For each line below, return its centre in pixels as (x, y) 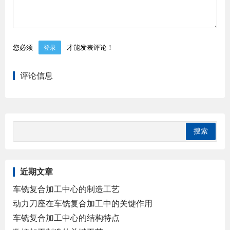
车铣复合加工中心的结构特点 (66, 217)
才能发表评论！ (89, 47)
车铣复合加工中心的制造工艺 (66, 189)
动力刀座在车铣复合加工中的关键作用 (83, 203)
